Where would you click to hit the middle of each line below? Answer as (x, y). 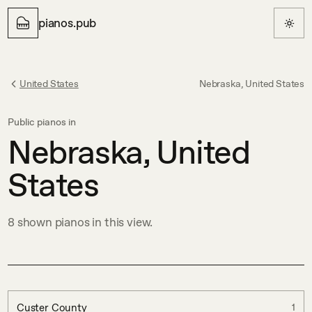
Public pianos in (42, 122)
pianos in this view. (102, 222)
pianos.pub (68, 23)
